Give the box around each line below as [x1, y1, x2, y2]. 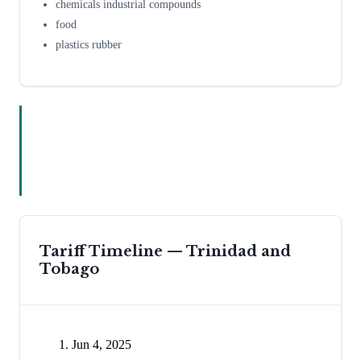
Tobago [39, 260, 99, 279]
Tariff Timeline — [39, 243, 186, 261]
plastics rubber [56, 39, 122, 52]
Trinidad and [186, 243, 291, 261]
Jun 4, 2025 [72, 338, 131, 352]
